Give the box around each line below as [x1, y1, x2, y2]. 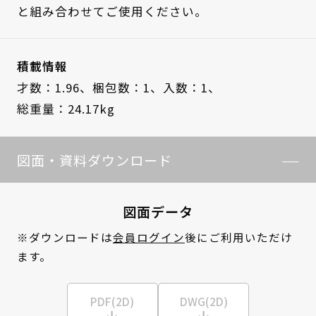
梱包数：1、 [92, 79, 163, 97]
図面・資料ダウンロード [16, 150, 172, 170]
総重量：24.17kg [16, 100, 115, 118]
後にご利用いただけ [184, 229, 293, 245]
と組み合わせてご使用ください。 [16, 2, 207, 20]
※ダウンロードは [16, 229, 113, 245]
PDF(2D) [90, 293, 135, 309]
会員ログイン [112, 229, 185, 245]
